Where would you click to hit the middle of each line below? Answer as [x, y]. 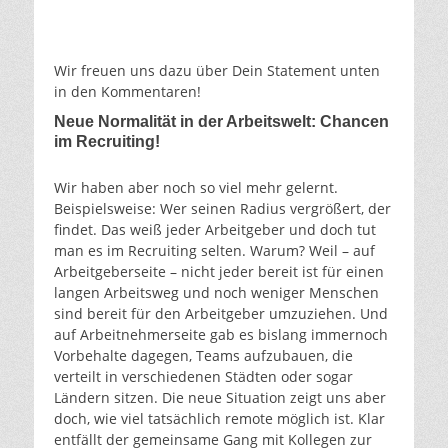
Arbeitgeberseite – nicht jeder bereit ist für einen [219, 271]
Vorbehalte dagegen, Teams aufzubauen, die [203, 355]
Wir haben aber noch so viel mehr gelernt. [196, 187]
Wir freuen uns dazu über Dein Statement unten [217, 70]
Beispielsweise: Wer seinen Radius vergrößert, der [222, 208]
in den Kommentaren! [127, 91]
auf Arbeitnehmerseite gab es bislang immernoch [221, 334]
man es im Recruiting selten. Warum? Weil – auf [214, 250]
